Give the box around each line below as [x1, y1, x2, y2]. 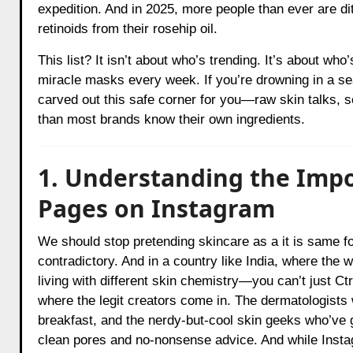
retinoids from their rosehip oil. [37, 20, 217, 36]
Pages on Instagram [37, 191, 275, 225]
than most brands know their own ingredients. [37, 111, 305, 127]
